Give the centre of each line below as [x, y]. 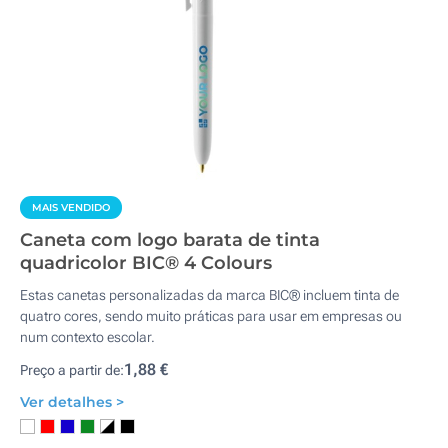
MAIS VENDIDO [71, 207]
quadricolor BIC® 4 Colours [146, 263]
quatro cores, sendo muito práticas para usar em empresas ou [211, 316]
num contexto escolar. [87, 337]
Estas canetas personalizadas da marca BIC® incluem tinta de [209, 295]
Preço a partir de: [72, 370]
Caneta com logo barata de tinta [170, 240]
